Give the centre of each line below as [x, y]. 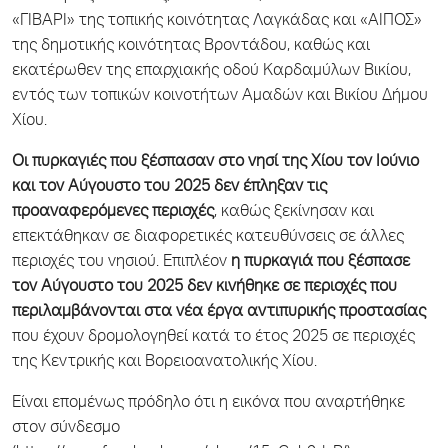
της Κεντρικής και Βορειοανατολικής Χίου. [164, 362]
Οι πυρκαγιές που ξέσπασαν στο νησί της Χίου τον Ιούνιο [215, 162]
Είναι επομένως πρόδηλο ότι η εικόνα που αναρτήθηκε [208, 403]
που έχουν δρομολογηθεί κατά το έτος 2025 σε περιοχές [213, 337]
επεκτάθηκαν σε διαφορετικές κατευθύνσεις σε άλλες [208, 237]
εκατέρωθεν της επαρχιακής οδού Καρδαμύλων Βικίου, [211, 71]
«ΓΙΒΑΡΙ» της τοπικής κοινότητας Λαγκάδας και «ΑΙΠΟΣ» [217, 21]
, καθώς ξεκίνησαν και [294, 212]
